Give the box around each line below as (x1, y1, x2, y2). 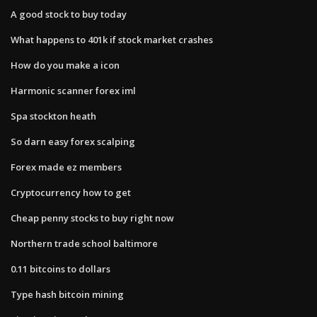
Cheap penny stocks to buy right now (11, 211, 174, 224)
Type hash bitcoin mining (11, 287, 124, 301)
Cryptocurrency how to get (11, 185, 131, 199)
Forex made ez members (11, 160, 122, 173)
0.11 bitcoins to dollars (11, 262, 110, 275)
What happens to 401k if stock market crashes (11, 33, 213, 46)
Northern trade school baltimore (11, 236, 158, 250)
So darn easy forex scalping (11, 134, 135, 148)
